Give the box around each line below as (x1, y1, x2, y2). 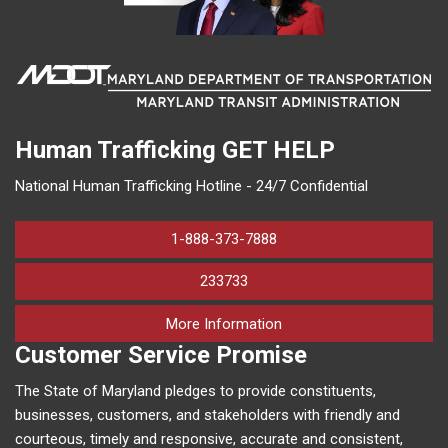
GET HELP (222, 136, 335, 165)
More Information (166, 314, 282, 333)
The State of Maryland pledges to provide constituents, (15, 382, 376, 401)
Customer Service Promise (15, 341, 307, 370)
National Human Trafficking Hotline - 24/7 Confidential (15, 177, 368, 196)
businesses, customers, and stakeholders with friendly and (15, 406, 400, 425)
